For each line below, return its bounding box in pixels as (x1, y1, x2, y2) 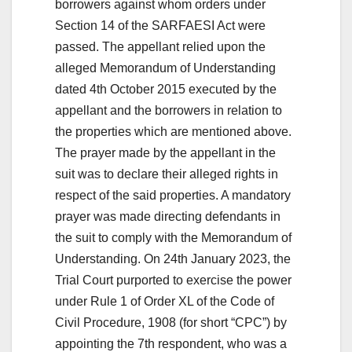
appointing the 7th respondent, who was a (55, 336, 287, 350)
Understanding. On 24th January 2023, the (55, 251, 291, 266)
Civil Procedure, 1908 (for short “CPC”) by (55, 315, 287, 329)
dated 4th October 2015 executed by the (55, 82, 277, 96)
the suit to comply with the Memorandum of (55, 230, 291, 244)
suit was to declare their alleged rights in (55, 167, 278, 181)
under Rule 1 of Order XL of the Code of (55, 294, 274, 308)
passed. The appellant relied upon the (55, 39, 266, 53)
